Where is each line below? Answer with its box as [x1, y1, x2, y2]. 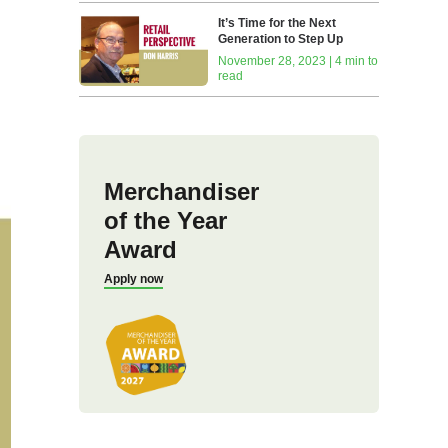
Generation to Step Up [218, 31, 344, 46]
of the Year [103, 206, 227, 234]
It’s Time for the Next [218, 15, 337, 30]
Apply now [103, 271, 163, 286]
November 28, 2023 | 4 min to [218, 53, 379, 68]
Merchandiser [103, 177, 259, 205]
